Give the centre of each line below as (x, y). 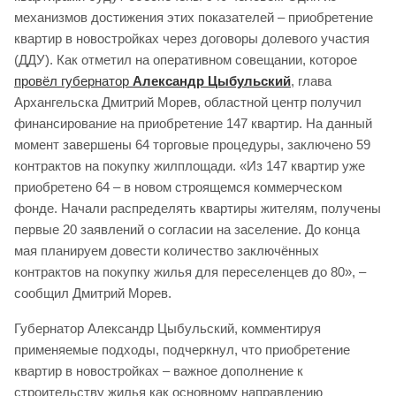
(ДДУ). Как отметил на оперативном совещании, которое (186, 60)
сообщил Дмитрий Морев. (93, 293)
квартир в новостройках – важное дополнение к (159, 371)
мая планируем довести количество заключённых (167, 251)
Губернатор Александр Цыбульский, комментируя (168, 329)
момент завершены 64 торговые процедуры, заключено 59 (192, 145)
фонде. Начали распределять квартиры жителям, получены (198, 209)
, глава (311, 81)
